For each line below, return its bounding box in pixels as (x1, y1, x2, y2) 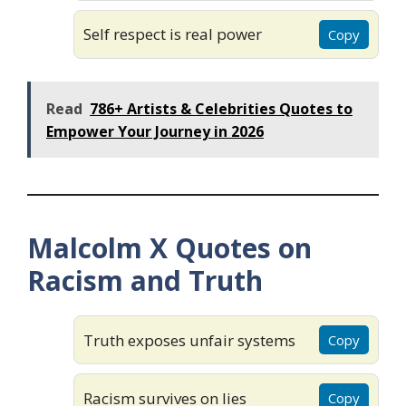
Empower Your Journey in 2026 (46, 121, 264, 142)
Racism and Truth (27, 262, 263, 300)
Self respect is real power (83, 24, 262, 45)
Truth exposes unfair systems (83, 329, 295, 351)
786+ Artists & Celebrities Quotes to (90, 99, 353, 120)
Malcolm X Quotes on (27, 229, 312, 267)
